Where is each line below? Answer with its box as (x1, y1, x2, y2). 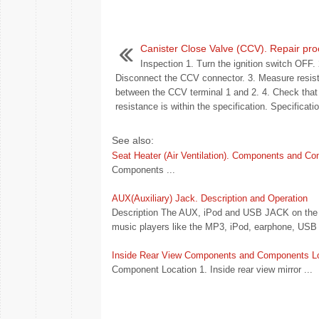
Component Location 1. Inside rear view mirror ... (112, 264, 313, 275)
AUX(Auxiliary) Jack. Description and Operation (112, 193, 308, 204)
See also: (112, 135, 154, 146)
